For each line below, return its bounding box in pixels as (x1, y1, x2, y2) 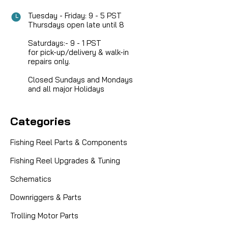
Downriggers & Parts (10, 192, 81, 203)
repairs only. (28, 56, 70, 67)
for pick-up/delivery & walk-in (28, 47, 129, 58)
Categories (10, 114, 71, 129)
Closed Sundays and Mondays (28, 75, 133, 85)
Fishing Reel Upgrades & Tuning (10, 156, 120, 166)
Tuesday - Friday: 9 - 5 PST (28, 11, 122, 21)
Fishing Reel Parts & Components (10, 137, 127, 148)
